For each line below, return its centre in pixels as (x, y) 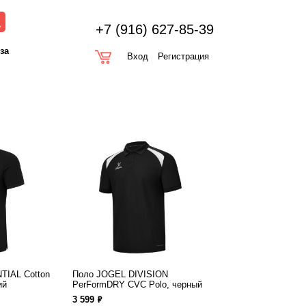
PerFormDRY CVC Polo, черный (137, 284)
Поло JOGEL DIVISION (120, 274)
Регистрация (183, 56)
